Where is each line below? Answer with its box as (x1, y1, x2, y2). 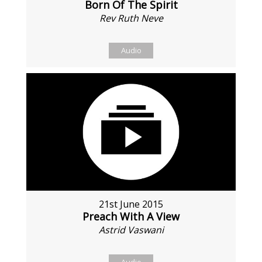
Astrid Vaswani (98, 223, 164, 237)
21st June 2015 (99, 198, 163, 211)
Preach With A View (82, 209, 180, 224)
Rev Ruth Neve (99, 11, 163, 25)
